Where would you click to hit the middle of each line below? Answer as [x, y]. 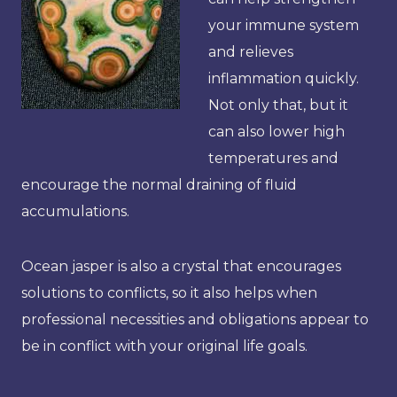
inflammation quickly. [284, 78]
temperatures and [273, 158]
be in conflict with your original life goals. [164, 346]
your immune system [284, 25]
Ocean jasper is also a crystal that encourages [181, 266]
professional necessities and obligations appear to [195, 319]
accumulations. [75, 211]
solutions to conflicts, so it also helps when [169, 292]
